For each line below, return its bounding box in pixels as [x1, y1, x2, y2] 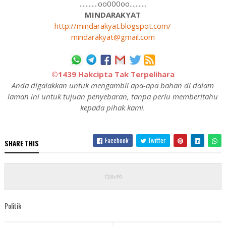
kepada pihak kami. [80, 102, 146, 112]
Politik [4, 200, 21, 211]
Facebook [103, 135, 129, 145]
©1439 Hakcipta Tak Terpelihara [51, 69, 175, 79]
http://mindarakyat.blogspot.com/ [54, 20, 172, 31]
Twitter [146, 135, 166, 145]
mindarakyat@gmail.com [71, 31, 155, 42]
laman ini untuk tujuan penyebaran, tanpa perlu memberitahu [8, 91, 218, 101]
